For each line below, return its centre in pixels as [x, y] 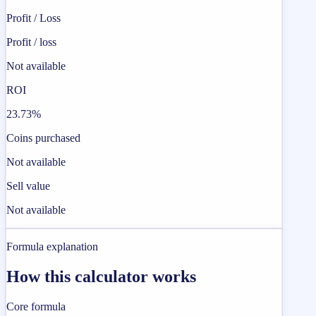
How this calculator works [101, 276]
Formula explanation [52, 247]
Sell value [28, 186]
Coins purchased [43, 138]
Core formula [36, 306]
